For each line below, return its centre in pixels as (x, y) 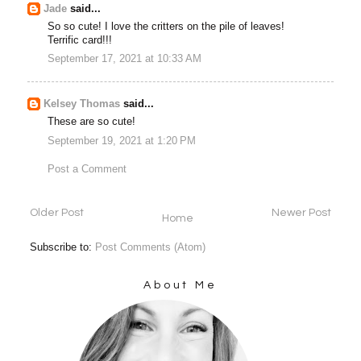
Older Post (57, 212)
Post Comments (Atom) (151, 247)
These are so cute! (92, 122)
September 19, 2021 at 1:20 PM (122, 141)
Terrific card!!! (80, 40)
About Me (180, 285)
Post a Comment (87, 170)
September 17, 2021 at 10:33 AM (125, 59)
